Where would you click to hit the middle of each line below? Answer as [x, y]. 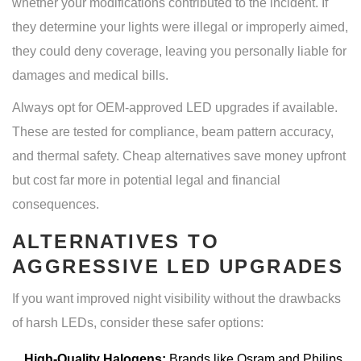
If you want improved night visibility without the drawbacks [176, 299]
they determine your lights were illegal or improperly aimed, [180, 27]
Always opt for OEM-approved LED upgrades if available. [175, 108]
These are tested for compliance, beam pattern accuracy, [173, 132]
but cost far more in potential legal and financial [146, 180]
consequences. [56, 205]
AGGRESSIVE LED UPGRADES [178, 267]
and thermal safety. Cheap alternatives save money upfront [179, 156]
